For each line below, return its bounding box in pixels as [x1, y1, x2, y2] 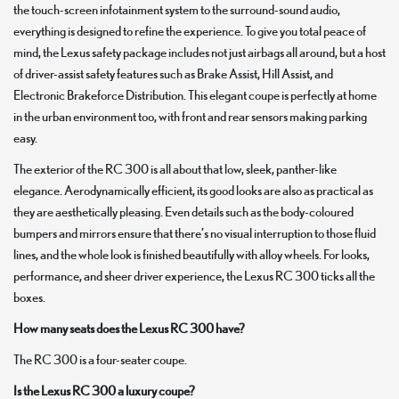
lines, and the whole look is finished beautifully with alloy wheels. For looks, [13, 246, 370, 262]
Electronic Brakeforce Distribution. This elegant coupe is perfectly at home [13, 86, 377, 102]
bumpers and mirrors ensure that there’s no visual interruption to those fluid [13, 224, 376, 240]
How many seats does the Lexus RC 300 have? [13, 320, 245, 336]
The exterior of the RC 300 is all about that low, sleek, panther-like [13, 160, 337, 176]
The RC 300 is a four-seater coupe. [13, 351, 187, 367]
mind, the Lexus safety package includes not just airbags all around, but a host [13, 44, 386, 60]
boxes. [13, 289, 45, 305]
